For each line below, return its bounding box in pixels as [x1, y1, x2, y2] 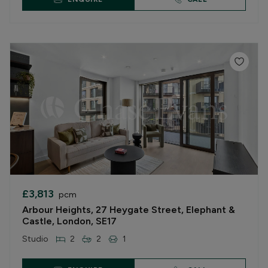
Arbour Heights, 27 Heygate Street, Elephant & [22, 204, 235, 215]
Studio [22, 233, 48, 244]
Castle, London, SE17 [22, 215, 117, 227]
